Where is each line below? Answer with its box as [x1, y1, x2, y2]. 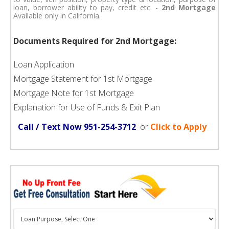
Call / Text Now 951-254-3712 [17, 121, 136, 132]
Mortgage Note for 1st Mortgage [13, 87, 134, 99]
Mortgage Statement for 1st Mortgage [13, 73, 152, 84]
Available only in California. [13, 10, 101, 20]
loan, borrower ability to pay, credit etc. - [13, 2, 162, 12]
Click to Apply [150, 121, 207, 132]
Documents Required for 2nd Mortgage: [13, 35, 176, 47]
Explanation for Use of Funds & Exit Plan [13, 101, 160, 113]
